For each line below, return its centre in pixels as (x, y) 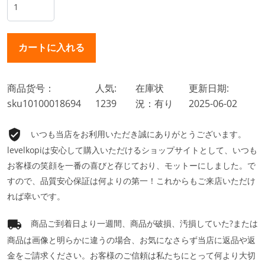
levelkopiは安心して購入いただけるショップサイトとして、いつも (132, 150)
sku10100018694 (44, 104)
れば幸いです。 (36, 196)
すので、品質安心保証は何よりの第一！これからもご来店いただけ (131, 181)
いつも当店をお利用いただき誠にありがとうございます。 (138, 134)
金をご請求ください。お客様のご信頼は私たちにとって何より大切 (131, 255)
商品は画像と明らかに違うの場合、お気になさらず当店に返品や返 (131, 240)
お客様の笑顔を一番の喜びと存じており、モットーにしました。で (131, 166)
